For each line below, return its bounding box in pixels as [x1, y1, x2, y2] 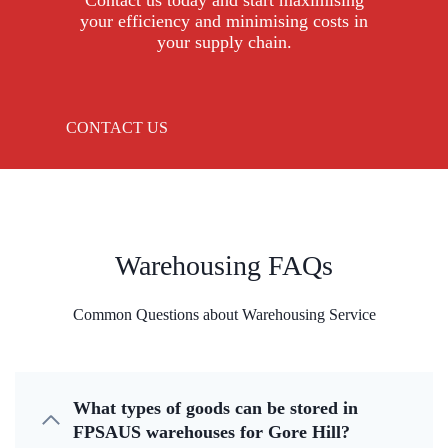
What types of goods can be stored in [73, 398, 358, 419]
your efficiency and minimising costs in [80, 11, 368, 32]
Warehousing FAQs [115, 250, 333, 282]
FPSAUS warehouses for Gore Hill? [73, 422, 350, 443]
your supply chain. [156, 32, 292, 53]
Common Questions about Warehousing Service [72, 306, 376, 324]
